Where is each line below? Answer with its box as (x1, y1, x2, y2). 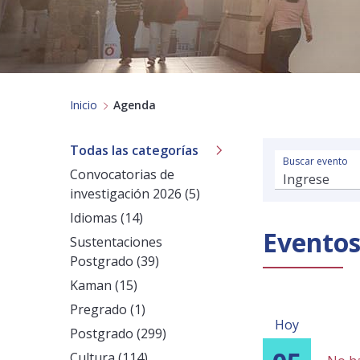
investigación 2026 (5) (70, 185, 200, 202)
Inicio (70, 97, 97, 112)
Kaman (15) (70, 276, 137, 294)
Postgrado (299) (70, 325, 166, 342)
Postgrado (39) (70, 252, 159, 270)
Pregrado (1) (70, 301, 145, 318)
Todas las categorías (70, 141, 198, 159)
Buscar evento (283, 154, 348, 168)
